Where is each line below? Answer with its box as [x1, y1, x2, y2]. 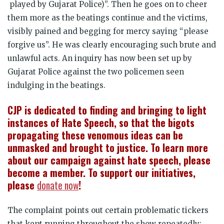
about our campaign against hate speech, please [7, 152, 210, 167]
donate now [37, 177, 78, 192]
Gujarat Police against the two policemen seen [7, 66, 184, 76]
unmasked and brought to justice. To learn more [7, 140, 208, 155]
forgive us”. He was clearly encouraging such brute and [7, 39, 216, 49]
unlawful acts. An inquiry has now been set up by [7, 53, 192, 63]
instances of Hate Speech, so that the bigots [7, 115, 194, 130]
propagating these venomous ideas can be [7, 127, 183, 142]
